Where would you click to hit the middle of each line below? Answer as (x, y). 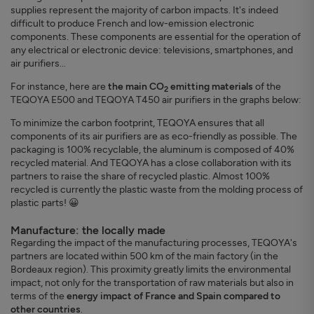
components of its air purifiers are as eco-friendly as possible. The (154, 137)
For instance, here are (59, 87)
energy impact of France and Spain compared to (173, 296)
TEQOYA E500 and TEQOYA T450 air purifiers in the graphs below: (156, 100)
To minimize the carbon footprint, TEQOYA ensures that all (137, 123)
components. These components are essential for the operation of (156, 37)
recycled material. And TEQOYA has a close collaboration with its (151, 163)
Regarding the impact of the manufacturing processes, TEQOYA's (154, 243)
